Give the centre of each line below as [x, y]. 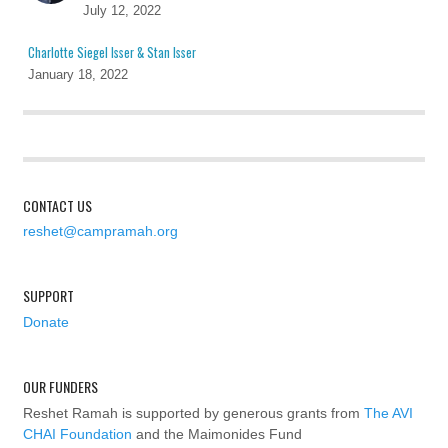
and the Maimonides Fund [216, 433]
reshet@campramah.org [100, 231]
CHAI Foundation [77, 433]
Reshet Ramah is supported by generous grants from [193, 412]
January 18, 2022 [77, 74]
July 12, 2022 [121, 10]
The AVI [388, 412]
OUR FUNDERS [60, 386]
